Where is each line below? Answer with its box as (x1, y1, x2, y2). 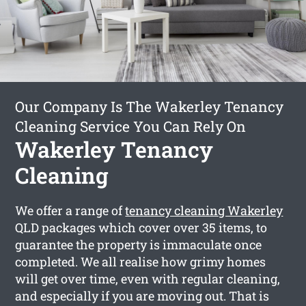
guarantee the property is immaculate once (15, 236, 262, 253)
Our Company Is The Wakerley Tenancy (15, 96, 284, 116)
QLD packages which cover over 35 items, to (15, 219, 268, 236)
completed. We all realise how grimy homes (15, 253, 266, 270)
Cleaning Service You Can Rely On (15, 116, 247, 136)
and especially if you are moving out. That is (15, 287, 270, 304)
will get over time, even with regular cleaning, (15, 270, 281, 287)
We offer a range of (15, 201, 126, 219)
